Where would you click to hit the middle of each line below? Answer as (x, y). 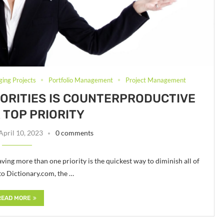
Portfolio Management (80, 80)
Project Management (155, 80)
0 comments (75, 132)
